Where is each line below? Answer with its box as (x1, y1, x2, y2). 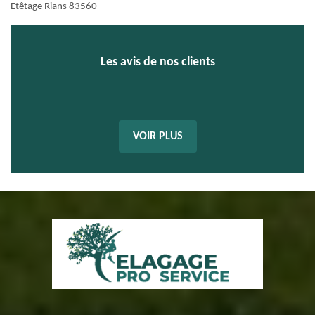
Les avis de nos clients (100, 56, 215, 69)
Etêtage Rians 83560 (11, 1, 97, 12)
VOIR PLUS (132, 131, 183, 142)
